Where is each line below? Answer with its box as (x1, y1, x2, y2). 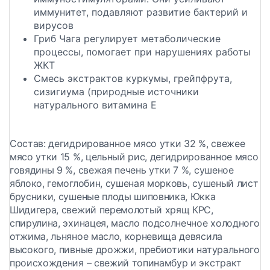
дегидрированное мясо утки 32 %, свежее (45, 137, 245, 150)
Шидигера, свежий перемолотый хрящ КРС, (10, 204, 213, 216)
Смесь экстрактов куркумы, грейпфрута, (34, 72, 232, 85)
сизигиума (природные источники (34, 86, 199, 98)
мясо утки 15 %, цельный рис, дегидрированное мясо (10, 151, 259, 163)
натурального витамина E (34, 99, 157, 111)
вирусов (34, 19, 74, 32)
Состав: (10, 137, 46, 150)
